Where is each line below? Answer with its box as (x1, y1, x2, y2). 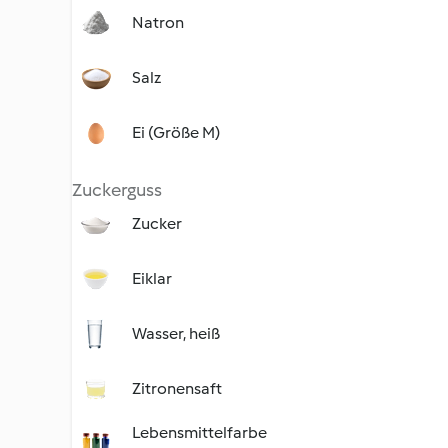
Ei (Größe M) (132, 123, 220, 142)
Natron (132, 13, 184, 32)
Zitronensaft (132, 379, 222, 398)
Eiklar (132, 269, 172, 288)
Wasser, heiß (132, 324, 220, 343)
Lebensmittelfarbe (132, 423, 267, 442)
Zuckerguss (72, 179, 162, 201)
